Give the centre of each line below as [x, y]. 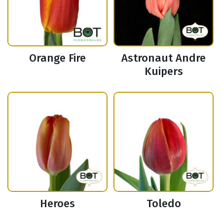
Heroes [57, 204]
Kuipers [164, 72]
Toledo [164, 204]
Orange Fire [57, 58]
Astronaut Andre [164, 58]
